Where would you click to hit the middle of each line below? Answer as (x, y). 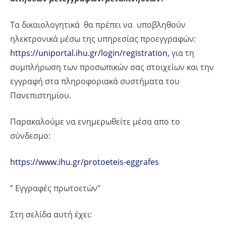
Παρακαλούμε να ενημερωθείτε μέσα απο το (95, 121)
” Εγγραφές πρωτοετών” (55, 188)
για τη (182, 53)
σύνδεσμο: (30, 135)
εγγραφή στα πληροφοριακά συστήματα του (95, 81)
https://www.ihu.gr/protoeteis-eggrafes (84, 162)
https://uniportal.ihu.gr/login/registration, (90, 53)
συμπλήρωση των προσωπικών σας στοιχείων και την (112, 67)
